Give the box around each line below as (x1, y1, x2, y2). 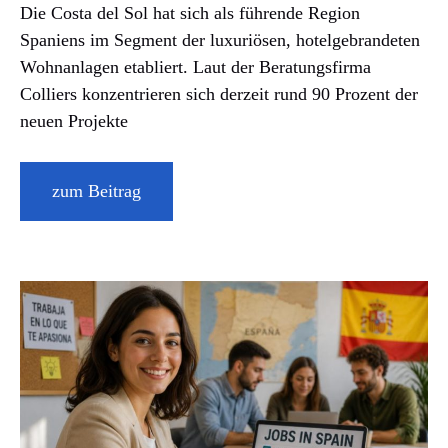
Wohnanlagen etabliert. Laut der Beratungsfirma (20, 56, 371, 77)
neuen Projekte (20, 110, 128, 131)
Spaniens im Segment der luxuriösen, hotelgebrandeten (20, 29, 420, 50)
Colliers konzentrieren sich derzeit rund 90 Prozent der (20, 83, 418, 104)
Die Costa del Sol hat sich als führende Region (20, 2, 360, 23)
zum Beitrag (52, 180, 141, 201)
